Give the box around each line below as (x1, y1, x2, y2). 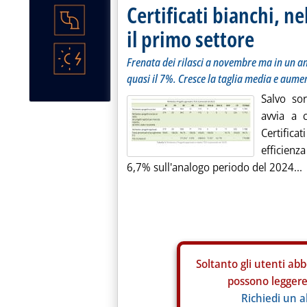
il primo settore (127, 24, 254, 53)
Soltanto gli (195, 256, 254, 271)
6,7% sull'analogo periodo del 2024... (127, 160, 302, 175)
